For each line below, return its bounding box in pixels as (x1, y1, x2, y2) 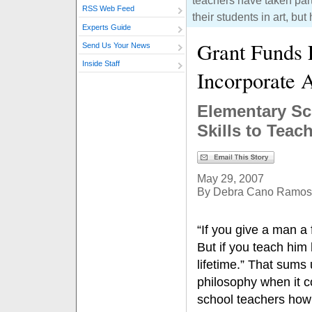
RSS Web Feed (82, 4, 134, 13)
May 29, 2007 (197, 172, 264, 185)
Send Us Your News (82, 41, 150, 50)
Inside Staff (82, 59, 120, 68)
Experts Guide (82, 22, 131, 31)
